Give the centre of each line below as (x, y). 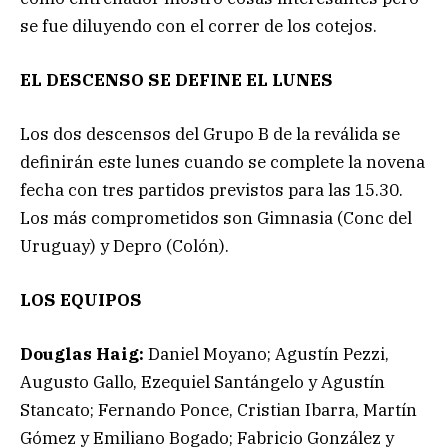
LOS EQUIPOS (81, 300)
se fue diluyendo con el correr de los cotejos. (198, 25)
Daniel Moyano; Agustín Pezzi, (268, 354)
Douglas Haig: (84, 354)
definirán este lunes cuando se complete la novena (222, 162)
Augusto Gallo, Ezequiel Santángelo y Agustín (202, 382)
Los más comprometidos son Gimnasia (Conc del (216, 218)
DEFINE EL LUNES (254, 79)
